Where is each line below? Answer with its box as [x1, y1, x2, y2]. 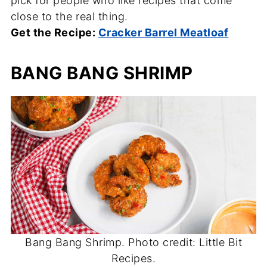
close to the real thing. [10, 10, 128, 23]
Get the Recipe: [10, 26, 98, 39]
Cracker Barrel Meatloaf [98, 26, 229, 39]
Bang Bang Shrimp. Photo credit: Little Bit [25, 235, 242, 249]
